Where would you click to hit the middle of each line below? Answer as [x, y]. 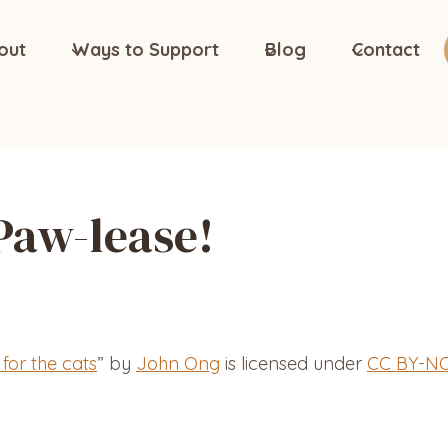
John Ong [178, 364]
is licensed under [293, 364]
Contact [385, 49]
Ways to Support [145, 49]
